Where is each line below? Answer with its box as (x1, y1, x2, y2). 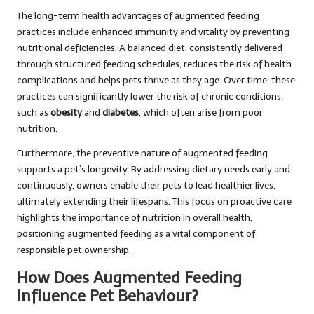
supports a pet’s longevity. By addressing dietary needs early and (17, 163, 290, 175)
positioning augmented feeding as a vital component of (17, 228, 255, 240)
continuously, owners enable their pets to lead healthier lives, (17, 179, 275, 191)
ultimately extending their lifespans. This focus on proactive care (17, 196, 292, 207)
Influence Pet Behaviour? (17, 287, 198, 306)
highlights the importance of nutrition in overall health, (17, 212, 252, 224)
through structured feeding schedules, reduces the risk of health (17, 58, 292, 70)
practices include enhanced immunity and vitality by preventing (17, 26, 289, 38)
